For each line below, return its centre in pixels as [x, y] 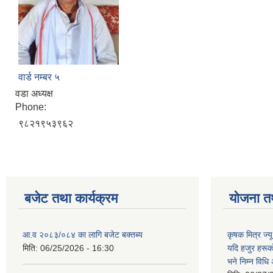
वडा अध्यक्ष [34, 94]
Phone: [32, 107]
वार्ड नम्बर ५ [39, 77]
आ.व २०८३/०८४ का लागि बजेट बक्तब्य [83, 235]
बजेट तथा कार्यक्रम [71, 198]
